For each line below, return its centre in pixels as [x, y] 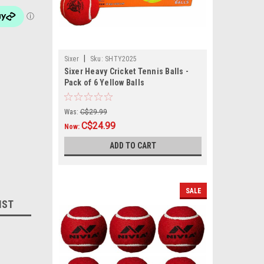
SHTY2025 [121, 59]
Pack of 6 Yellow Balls [104, 82]
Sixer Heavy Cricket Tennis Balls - [126, 71]
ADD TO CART [133, 146]
